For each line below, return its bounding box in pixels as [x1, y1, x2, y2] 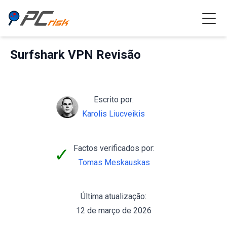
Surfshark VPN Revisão [10, 48, 141, 62]
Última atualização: [81, 192, 146, 201]
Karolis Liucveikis [82, 109, 145, 119]
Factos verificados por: [73, 143, 155, 153]
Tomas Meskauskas [78, 157, 150, 167]
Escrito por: [93, 95, 134, 104]
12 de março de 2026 [75, 206, 152, 215]
